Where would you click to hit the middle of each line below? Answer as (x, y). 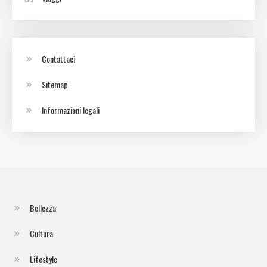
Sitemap (55, 84)
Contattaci (58, 58)
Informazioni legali (71, 110)
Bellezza (43, 207)
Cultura (41, 233)
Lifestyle (44, 259)
